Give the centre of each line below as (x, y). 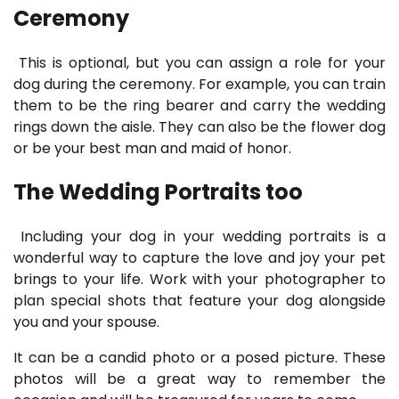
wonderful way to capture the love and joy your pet (199, 258)
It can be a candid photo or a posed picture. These (199, 358)
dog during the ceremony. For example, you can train (199, 84)
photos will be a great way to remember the (199, 379)
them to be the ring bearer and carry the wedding (199, 105)
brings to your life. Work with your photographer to (199, 280)
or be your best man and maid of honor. (154, 148)
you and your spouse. (88, 322)
